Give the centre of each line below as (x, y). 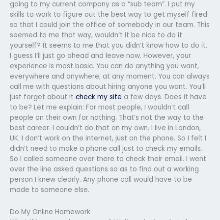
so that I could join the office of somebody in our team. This (110, 25)
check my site (99, 97)
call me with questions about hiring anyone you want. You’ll (108, 86)
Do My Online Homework (50, 212)
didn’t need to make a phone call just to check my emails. (106, 148)
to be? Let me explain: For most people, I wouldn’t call (99, 107)
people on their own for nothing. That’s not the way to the (107, 117)
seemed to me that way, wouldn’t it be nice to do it (96, 35)
